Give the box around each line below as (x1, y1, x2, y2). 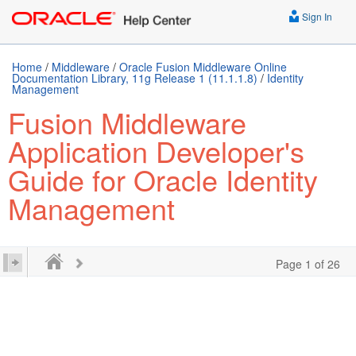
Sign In (300, 10, 332, 23)
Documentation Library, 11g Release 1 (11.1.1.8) (12, 70, 257, 86)
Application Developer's (8, 130, 304, 171)
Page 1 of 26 (276, 256, 340, 272)
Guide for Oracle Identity (8, 159, 318, 199)
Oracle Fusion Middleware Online (119, 59, 287, 75)
